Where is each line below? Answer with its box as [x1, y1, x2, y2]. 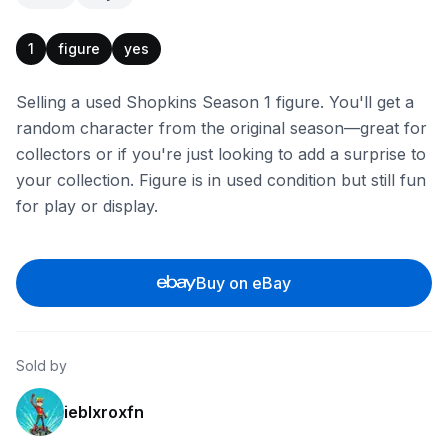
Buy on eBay [196, 273, 292, 293]
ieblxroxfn [64, 402, 144, 422]
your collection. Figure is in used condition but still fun [16, 170, 426, 190]
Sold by [16, 357, 67, 374]
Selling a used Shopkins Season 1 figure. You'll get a [16, 92, 414, 112]
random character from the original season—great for [16, 118, 427, 138]
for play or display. [16, 196, 158, 216]
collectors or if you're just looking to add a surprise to [16, 144, 426, 164]
